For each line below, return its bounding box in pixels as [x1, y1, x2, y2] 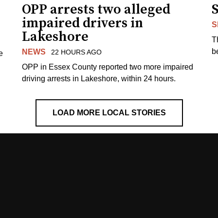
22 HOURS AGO [51, 48, 102, 56]
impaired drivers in [22, 14, 144, 32]
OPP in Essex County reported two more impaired [22, 62, 194, 71]
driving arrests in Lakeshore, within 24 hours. [22, 74, 176, 83]
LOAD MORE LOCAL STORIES [52, 108, 166, 117]
